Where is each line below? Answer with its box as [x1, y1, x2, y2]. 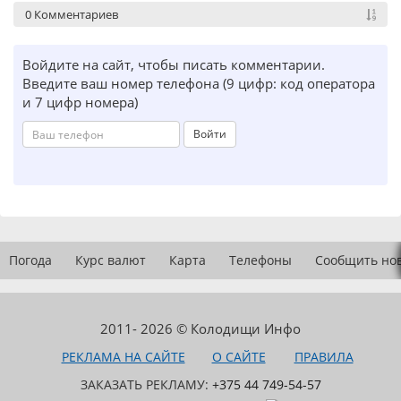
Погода [9, 252, 52, 269]
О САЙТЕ [211, 348, 266, 365]
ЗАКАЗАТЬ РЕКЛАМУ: [80, 376, 212, 393]
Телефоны [229, 252, 292, 269]
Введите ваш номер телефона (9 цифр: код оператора [22, 74, 375, 92]
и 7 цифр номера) [22, 93, 138, 111]
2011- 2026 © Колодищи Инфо [100, 320, 301, 337]
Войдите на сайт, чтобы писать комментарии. [22, 55, 325, 73]
